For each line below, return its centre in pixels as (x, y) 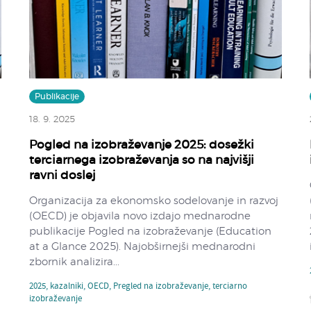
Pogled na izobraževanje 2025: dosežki (142, 144)
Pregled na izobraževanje (161, 286)
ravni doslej (62, 175)
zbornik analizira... (75, 262)
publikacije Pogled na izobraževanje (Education (151, 231)
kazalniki (67, 286)
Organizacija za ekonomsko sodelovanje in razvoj (154, 201)
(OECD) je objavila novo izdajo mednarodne (140, 216)
